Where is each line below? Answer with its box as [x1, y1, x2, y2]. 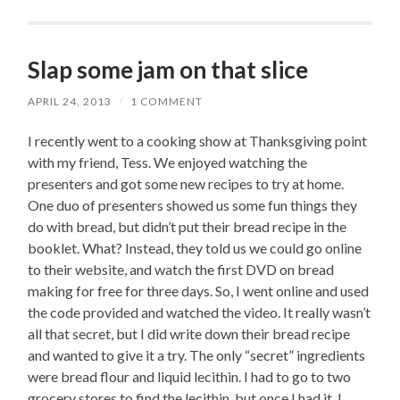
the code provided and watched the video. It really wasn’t [28, 304, 371, 321]
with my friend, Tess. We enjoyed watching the [28, 154, 308, 171]
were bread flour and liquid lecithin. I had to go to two [28, 368, 352, 386]
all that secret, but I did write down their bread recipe [28, 325, 351, 343]
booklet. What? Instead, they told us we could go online [28, 239, 362, 257]
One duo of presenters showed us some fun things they [28, 196, 358, 214]
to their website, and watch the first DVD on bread [28, 261, 335, 279]
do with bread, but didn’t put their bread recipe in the [28, 218, 347, 236]
